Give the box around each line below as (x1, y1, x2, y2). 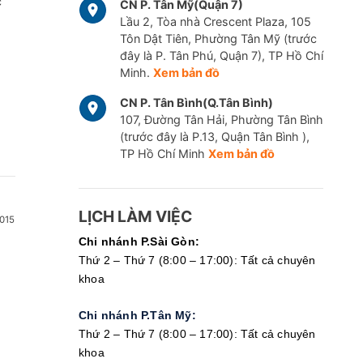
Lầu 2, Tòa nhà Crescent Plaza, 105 (119, 15, 311, 29)
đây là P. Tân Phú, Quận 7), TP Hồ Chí (119, 49, 323, 63)
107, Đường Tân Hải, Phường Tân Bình (119, 113, 323, 127)
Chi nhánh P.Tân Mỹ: (78, 309, 196, 322)
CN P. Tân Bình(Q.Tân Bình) (119, 96, 273, 110)
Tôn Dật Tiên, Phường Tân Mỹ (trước (119, 32, 317, 46)
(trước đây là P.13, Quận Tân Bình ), (119, 130, 310, 144)
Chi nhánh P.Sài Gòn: (78, 235, 199, 249)
